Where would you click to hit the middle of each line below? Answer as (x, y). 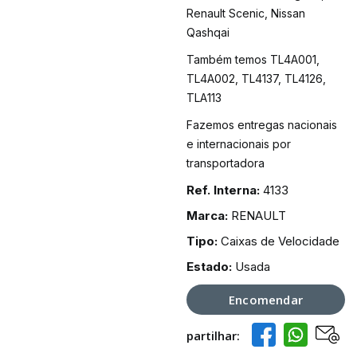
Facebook (288, 339)
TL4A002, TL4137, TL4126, (256, 79)
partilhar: (213, 336)
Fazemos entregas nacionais (262, 125)
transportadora (226, 163)
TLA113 (204, 98)
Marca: (207, 216)
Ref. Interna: (223, 190)
